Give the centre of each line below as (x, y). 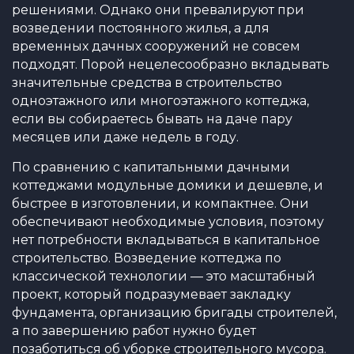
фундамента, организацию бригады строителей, (174, 313)
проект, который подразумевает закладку (151, 294)
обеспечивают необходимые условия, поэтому (168, 222)
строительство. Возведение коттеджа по (147, 258)
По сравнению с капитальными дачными (151, 167)
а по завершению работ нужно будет (134, 331)
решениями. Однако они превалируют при (158, 10)
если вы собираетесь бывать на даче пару (152, 119)
